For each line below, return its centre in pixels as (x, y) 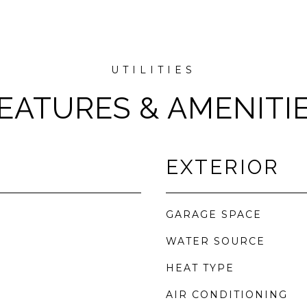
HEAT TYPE (200, 268)
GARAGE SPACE (214, 214)
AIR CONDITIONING (227, 295)
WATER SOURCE (216, 241)
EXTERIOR (223, 167)
